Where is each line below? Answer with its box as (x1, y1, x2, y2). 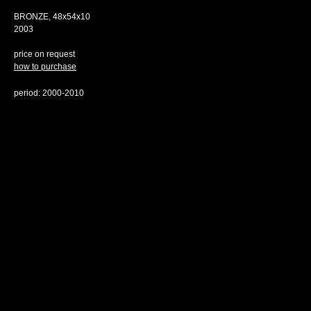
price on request (14, 49, 75, 59)
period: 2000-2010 (14, 88, 84, 98)
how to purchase (14, 62, 76, 72)
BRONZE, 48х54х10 (14, 12, 90, 22)
